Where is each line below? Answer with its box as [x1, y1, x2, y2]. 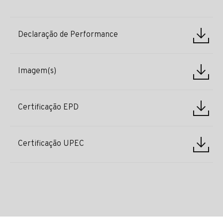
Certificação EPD [18, 103, 79, 113]
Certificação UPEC [18, 139, 84, 149]
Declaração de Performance [18, 30, 118, 40]
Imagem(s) [18, 66, 56, 77]
